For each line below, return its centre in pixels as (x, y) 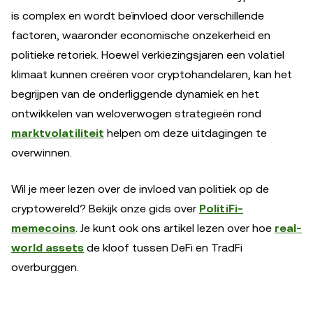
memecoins (43, 228)
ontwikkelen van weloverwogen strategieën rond (136, 113)
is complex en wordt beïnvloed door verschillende (138, 15)
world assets (48, 247)
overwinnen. (42, 152)
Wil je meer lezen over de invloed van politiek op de (140, 189)
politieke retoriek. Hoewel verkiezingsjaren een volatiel (148, 54)
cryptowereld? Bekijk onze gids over (105, 208)
